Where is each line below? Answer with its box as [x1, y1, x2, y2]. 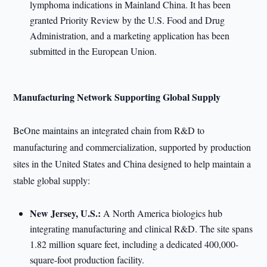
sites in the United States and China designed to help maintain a [13, 157, 252, 170]
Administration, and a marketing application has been [30, 29, 230, 42]
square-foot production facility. [30, 253, 145, 266]
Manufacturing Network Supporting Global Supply [13, 90, 221, 104]
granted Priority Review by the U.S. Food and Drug [30, 14, 225, 26]
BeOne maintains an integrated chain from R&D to [13, 124, 205, 136]
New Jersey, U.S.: [30, 206, 101, 220]
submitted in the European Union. [30, 45, 157, 57]
